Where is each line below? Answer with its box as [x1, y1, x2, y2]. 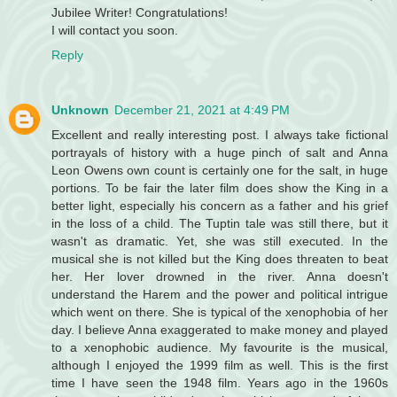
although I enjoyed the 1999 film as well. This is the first [51, 358, 388, 373]
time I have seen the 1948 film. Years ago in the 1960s [51, 376, 388, 391]
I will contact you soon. [51, 23, 178, 38]
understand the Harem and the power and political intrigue [51, 287, 388, 302]
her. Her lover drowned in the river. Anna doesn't [51, 269, 388, 284]
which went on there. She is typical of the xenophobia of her [51, 305, 388, 320]
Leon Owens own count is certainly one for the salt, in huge [51, 163, 388, 178]
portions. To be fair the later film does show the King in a [51, 181, 388, 196]
